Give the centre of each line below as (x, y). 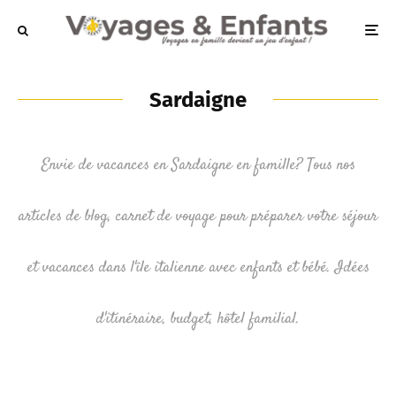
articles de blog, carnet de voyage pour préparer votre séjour (198, 216)
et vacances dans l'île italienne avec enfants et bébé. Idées (198, 267)
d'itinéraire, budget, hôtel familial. (198, 319)
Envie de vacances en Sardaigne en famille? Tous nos (198, 165)
